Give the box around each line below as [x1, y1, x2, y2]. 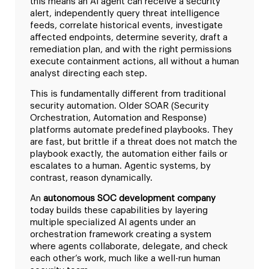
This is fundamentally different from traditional [30, 89, 226, 98]
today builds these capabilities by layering [30, 206, 208, 216]
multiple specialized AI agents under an [30, 218, 196, 228]
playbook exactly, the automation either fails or [30, 149, 228, 159]
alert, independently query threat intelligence [30, 8, 220, 18]
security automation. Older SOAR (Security [30, 101, 209, 110]
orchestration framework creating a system [30, 230, 211, 240]
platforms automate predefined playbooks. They [30, 125, 233, 134]
